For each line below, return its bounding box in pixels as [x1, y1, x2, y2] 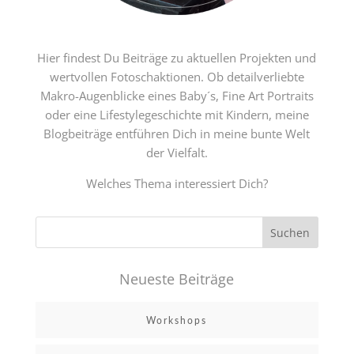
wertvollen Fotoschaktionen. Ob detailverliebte [49, 69, 304, 85]
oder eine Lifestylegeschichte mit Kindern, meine [44, 107, 309, 122]
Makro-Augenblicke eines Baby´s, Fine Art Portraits [40, 88, 314, 104]
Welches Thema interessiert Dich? [85, 175, 268, 191]
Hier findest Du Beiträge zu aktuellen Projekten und [37, 50, 317, 66]
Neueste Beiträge [119, 269, 235, 288]
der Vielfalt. [145, 145, 208, 160]
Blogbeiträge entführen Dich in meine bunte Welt [43, 126, 311, 141]
